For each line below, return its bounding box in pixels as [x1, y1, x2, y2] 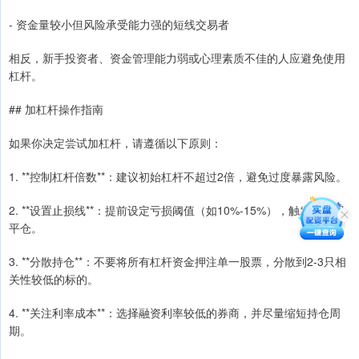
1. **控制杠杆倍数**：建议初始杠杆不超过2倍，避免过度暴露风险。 [9, 167, 347, 184]
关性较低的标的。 [9, 270, 99, 287]
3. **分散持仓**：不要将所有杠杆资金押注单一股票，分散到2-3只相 [9, 252, 346, 269]
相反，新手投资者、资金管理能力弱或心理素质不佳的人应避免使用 [9, 49, 345, 66]
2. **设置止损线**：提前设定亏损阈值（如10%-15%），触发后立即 [9, 201, 345, 218]
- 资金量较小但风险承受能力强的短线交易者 [9, 15, 229, 32]
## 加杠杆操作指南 [9, 100, 103, 117]
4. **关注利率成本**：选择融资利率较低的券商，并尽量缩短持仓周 [9, 304, 341, 321]
